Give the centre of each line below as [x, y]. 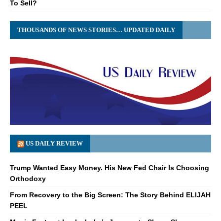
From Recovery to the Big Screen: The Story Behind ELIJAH [110, 195]
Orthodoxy [28, 178]
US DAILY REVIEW [54, 143]
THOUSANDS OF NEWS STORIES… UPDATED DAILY [96, 30]
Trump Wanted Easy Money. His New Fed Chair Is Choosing [110, 167]
